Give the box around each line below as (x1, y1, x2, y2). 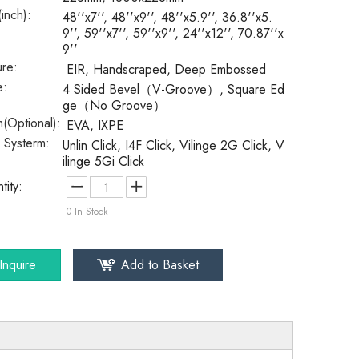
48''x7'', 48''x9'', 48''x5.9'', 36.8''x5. (63, 8, 272, 26)
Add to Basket (121, 256, 199, 274)
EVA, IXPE (67, 116, 123, 135)
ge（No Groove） (63, 96, 166, 115)
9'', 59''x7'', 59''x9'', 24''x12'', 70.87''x (63, 24, 284, 42)
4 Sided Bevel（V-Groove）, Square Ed (63, 80, 284, 99)
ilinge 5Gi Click (63, 152, 144, 171)
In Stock (71, 204, 107, 219)
